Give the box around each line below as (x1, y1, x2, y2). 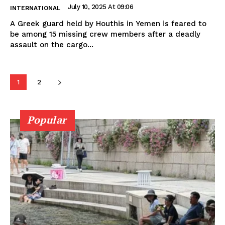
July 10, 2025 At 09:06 (68, 3, 133, 11)
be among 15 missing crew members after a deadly (10, 29, 200, 39)
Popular (27, 113, 67, 127)
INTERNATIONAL (10, 4, 60, 12)
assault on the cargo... (10, 40, 93, 49)
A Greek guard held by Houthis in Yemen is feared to (10, 19, 206, 28)
